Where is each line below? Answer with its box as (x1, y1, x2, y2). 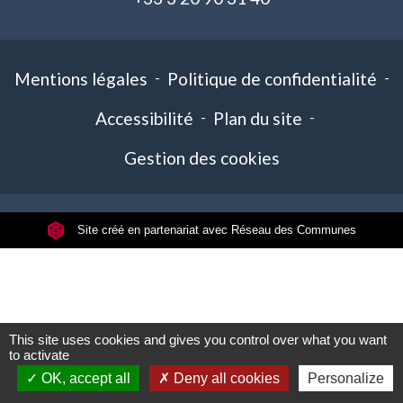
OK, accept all (37, 371, 130, 386)
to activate (9, 347, 69, 363)
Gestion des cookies (123, 148, 280, 168)
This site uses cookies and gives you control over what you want (9, 332, 387, 347)
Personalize (307, 371, 384, 386)
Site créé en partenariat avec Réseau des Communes (74, 223, 356, 237)
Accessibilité (95, 108, 193, 129)
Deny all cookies (169, 371, 280, 386)
